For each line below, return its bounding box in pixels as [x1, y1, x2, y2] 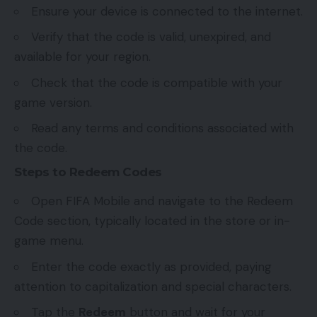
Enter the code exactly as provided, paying [31, 258, 272, 275]
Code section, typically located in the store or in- [14, 213, 290, 229]
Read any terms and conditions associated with [31, 120, 294, 137]
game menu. [14, 233, 83, 249]
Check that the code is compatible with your [31, 74, 282, 91]
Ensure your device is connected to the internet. [31, 3, 303, 19]
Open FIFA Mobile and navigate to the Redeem [31, 193, 293, 209]
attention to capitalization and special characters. [14, 278, 292, 294]
